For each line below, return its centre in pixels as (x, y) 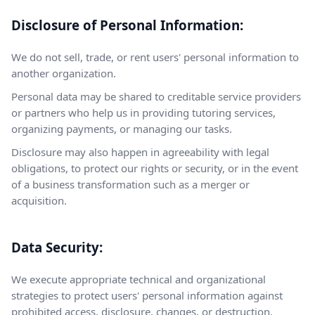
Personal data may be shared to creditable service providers (156, 96)
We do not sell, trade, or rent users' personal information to (155, 57)
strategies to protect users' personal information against (147, 295)
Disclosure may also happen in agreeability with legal (140, 152)
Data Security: (57, 247)
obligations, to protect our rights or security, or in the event (155, 168)
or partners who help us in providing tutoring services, (143, 112)
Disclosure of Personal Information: (127, 25)
